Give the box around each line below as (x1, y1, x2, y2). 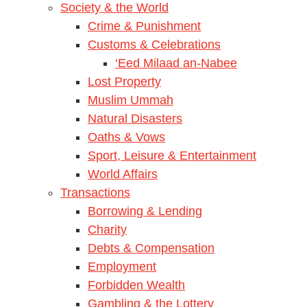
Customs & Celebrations (88, 37, 221, 51)
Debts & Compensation (88, 241, 214, 255)
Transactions (60, 185, 130, 199)
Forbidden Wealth (88, 278, 185, 292)
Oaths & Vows (88, 130, 165, 144)
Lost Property (88, 74, 161, 88)
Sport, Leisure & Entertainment (88, 148, 256, 162)
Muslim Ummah (88, 93, 173, 107)
